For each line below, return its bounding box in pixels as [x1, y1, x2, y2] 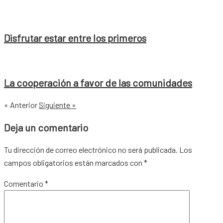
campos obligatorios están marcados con [4, 157, 144, 167]
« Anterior [4, 100, 37, 110]
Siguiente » [39, 100, 76, 110]
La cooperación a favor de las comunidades [4, 76, 192, 89]
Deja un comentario [4, 121, 88, 133]
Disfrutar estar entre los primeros [4, 31, 146, 44]
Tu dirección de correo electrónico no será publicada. [4, 144, 178, 154]
